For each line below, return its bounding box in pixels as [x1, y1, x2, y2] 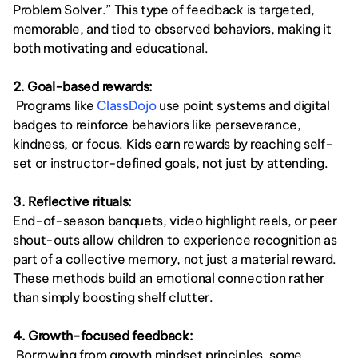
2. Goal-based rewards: [13, 78, 153, 94]
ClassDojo [93, 97, 157, 113]
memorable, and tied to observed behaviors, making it [13, 21, 332, 37]
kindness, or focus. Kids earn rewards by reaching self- [13, 136, 333, 152]
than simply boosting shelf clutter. [13, 289, 213, 305]
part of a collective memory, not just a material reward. [13, 251, 337, 267]
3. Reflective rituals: [13, 193, 132, 209]
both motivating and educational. [13, 40, 209, 56]
